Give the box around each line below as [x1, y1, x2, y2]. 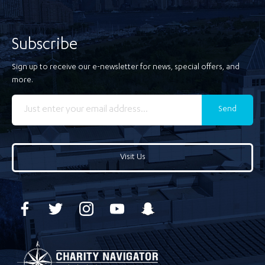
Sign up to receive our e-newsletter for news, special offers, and [12, 63, 240, 72]
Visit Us [119, 153, 146, 162]
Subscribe [12, 37, 77, 55]
